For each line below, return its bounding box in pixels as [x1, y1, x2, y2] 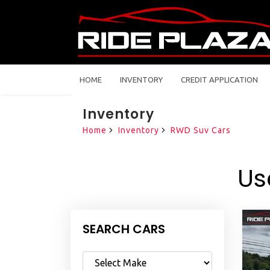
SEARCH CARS [83, 221, 165, 238]
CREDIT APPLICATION [181, 75, 258, 84]
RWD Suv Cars [171, 125, 231, 136]
